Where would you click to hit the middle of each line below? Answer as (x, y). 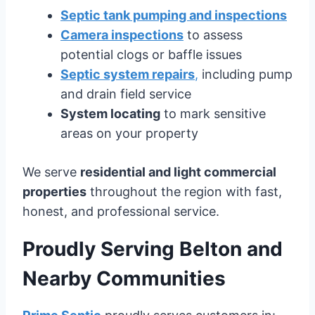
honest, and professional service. (121, 211)
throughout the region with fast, (184, 191)
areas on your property (129, 133)
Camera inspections (122, 34)
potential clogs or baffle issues (151, 54)
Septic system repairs (128, 74)
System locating (110, 113)
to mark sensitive (213, 113)
